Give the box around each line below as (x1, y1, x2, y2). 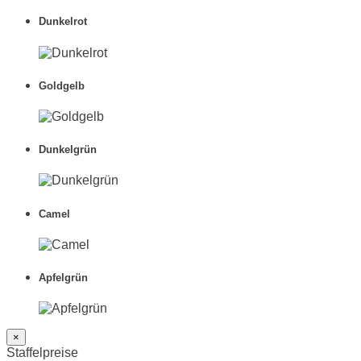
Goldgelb (39, 79, 85, 92)
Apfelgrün (39, 271, 88, 284)
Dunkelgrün (39, 143, 97, 156)
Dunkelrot (39, 15, 87, 28)
